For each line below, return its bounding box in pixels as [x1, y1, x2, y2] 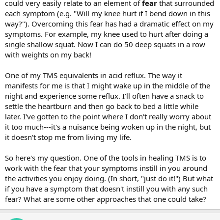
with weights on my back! [5, 49, 91, 59]
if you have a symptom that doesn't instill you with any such [5, 183, 208, 193]
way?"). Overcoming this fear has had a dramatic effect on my [5, 18, 214, 28]
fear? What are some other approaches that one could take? [5, 193, 206, 204]
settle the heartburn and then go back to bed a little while [5, 101, 198, 111]
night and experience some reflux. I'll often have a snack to [5, 90, 204, 101]
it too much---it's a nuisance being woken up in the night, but [5, 121, 211, 132]
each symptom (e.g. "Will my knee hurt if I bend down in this [5, 8, 210, 18]
